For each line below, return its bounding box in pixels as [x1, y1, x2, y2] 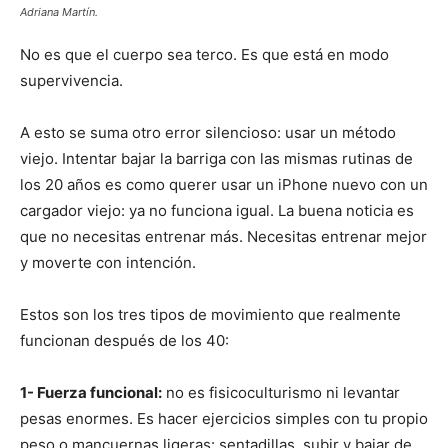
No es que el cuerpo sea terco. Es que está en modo [20, 45, 389, 65]
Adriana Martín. [20, 5, 98, 20]
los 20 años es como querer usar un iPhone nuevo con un [20, 175, 428, 195]
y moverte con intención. [20, 253, 196, 273]
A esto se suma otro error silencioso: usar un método [20, 123, 396, 143]
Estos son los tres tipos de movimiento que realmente [20, 305, 401, 325]
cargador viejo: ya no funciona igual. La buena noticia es [20, 201, 414, 221]
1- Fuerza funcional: [20, 383, 162, 403]
